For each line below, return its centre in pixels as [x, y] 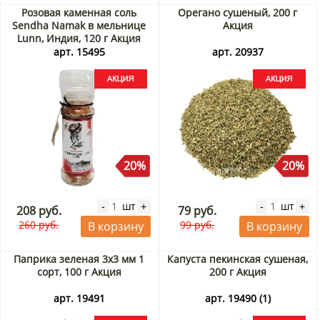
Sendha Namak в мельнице [79, 26]
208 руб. [39, 211]
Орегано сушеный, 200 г [238, 13]
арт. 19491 [79, 299]
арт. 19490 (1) [237, 299]
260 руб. [39, 225]
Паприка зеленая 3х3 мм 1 [79, 259]
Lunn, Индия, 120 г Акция [79, 39]
